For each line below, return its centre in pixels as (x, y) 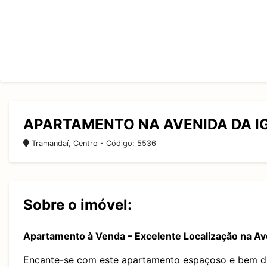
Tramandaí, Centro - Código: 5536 (93, 143)
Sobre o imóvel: (77, 205)
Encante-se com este (72, 260)
